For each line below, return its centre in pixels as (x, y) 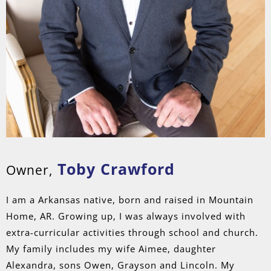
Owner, (29, 170)
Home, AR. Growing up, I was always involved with (126, 216)
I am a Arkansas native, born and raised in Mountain (130, 200)
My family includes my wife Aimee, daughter (111, 249)
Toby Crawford (116, 169)
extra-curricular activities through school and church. (132, 232)
